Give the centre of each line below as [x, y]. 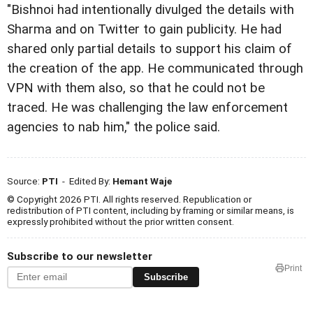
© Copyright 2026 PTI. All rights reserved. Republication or [129, 199]
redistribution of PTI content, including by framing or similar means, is [151, 210]
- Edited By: [85, 181]
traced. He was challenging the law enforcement [147, 108]
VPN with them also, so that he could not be [136, 88]
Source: [24, 181]
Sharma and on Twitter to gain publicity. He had [144, 30]
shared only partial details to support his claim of [150, 49]
